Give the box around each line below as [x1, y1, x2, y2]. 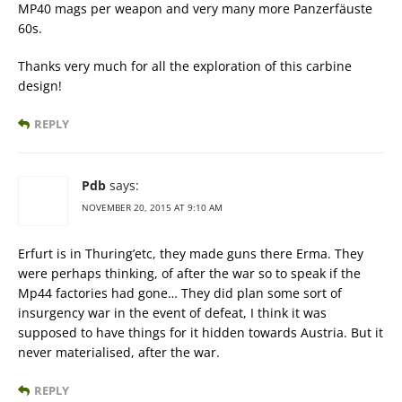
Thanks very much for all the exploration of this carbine [18, 57, 352, 74]
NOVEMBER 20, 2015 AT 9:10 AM [82, 200, 223, 214]
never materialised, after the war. [18, 343, 220, 361]
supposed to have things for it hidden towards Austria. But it [18, 323, 383, 341]
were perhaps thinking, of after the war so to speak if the [18, 264, 361, 282]
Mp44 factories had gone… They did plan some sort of [18, 284, 342, 301]
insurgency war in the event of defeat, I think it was [18, 303, 327, 321]
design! [18, 76, 62, 94]
